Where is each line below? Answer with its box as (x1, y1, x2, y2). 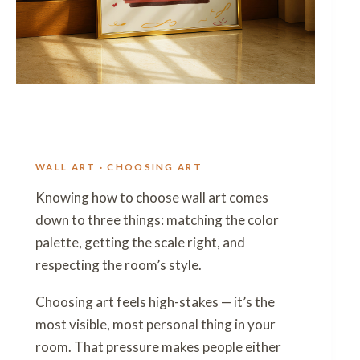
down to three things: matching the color (35, 211, 279, 229)
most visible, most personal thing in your (35, 316, 276, 333)
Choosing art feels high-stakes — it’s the (35, 293, 275, 311)
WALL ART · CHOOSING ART (35, 162, 202, 173)
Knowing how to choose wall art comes (35, 189, 268, 207)
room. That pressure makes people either (35, 338, 281, 356)
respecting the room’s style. (35, 256, 202, 274)
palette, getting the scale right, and (35, 234, 245, 252)
